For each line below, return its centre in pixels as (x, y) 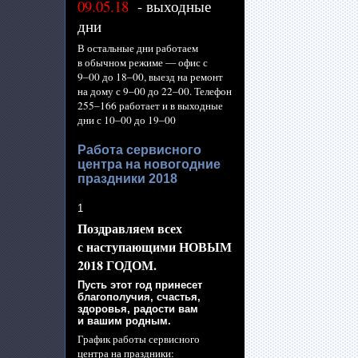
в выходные (197, 105)
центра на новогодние (149, 164)
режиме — (152, 62)
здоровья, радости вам (138, 309)
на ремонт (200, 77)
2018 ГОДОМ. (117, 265)
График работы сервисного (139, 339)
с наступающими (127, 247)
